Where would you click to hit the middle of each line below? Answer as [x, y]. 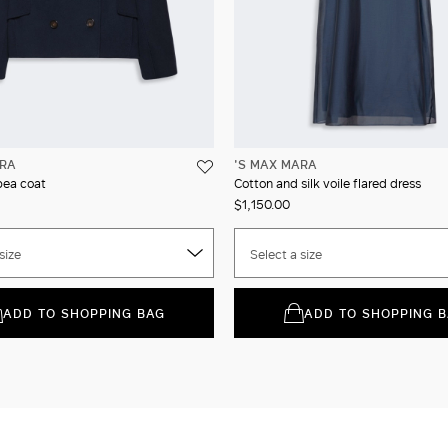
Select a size [286, 253]
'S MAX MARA [275, 163]
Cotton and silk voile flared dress [327, 182]
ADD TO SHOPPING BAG [83, 312]
